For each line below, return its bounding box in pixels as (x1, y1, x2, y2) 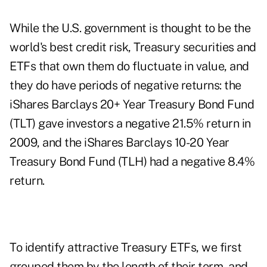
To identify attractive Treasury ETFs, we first (10, 240, 241, 255)
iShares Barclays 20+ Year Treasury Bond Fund (10, 97, 254, 112)
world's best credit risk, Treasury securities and (10, 40, 256, 55)
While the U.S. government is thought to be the (10, 21, 250, 36)
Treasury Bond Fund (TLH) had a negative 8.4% (10, 154, 254, 169)
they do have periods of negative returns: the (10, 78, 241, 93)
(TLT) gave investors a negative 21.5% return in (10, 116, 251, 131)
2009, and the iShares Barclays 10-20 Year (10, 135, 229, 150)
